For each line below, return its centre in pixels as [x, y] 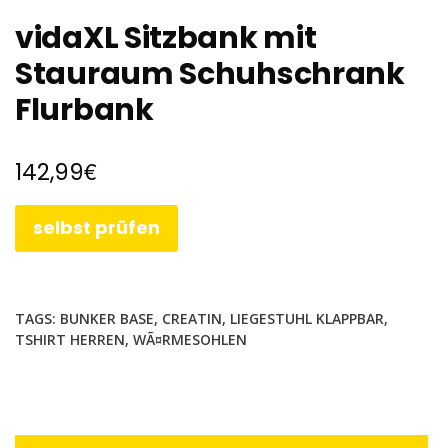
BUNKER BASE [107, 318]
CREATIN [192, 318]
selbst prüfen [96, 228]
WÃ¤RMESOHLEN [190, 339]
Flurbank [84, 110]
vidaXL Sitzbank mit [166, 38]
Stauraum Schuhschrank [210, 74]
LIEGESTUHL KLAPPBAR [307, 318]
